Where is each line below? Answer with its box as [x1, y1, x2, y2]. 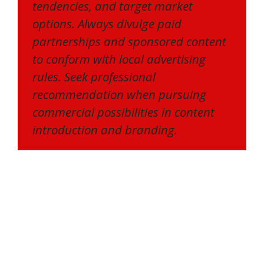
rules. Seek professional [32, 68, 156, 85]
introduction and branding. [32, 121, 177, 138]
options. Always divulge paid [32, 15, 181, 32]
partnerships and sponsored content [32, 33, 226, 50]
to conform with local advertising [32, 51, 206, 68]
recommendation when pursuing [32, 86, 206, 103]
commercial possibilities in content [32, 104, 214, 121]
